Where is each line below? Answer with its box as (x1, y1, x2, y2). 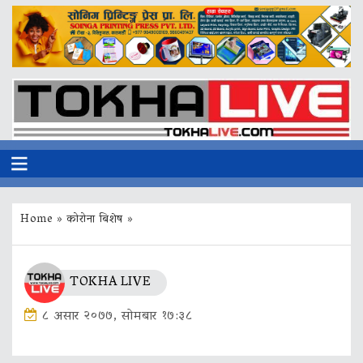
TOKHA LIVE (70, 271, 152, 296)
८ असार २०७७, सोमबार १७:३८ (41, 305, 193, 330)
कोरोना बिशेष (66, 208, 123, 231)
